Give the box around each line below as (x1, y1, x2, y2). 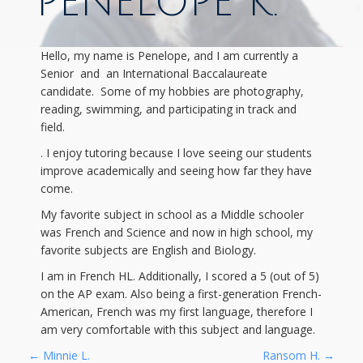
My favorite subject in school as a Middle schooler (41, 207, 304, 222)
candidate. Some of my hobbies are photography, (41, 83, 304, 99)
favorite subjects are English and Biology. (41, 242, 256, 258)
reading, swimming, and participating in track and (41, 101, 297, 117)
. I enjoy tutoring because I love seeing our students (41, 145, 312, 160)
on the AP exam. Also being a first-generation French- (41, 286, 322, 301)
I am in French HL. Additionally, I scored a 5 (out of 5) (41, 268, 319, 284)
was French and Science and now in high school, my (41, 224, 313, 240)
